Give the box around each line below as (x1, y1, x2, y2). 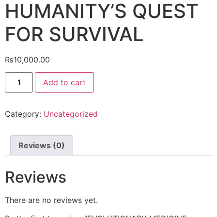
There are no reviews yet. (5, 195, 98, 205)
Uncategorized (44, 109, 98, 119)
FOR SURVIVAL (5, 22, 144, 46)
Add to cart (43, 77, 86, 88)
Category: (5, 109, 44, 119)
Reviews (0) (18, 140, 65, 151)
